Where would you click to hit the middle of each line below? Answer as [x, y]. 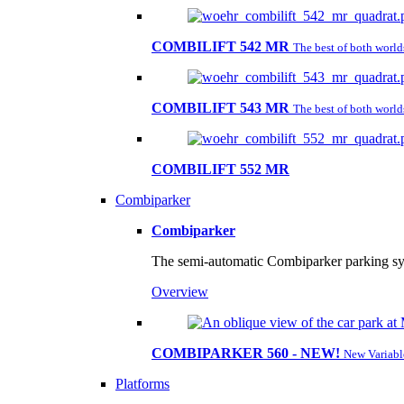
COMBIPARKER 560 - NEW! [246, 353]
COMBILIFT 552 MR [220, 169]
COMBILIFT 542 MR [220, 46]
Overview [180, 292]
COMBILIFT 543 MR [220, 108]
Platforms [142, 384]
